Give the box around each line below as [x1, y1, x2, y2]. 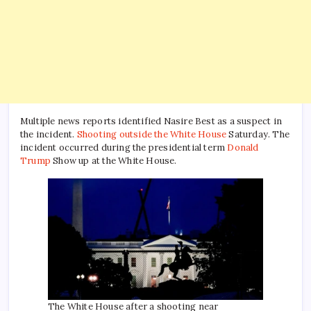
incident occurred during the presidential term [20, 142, 228, 154]
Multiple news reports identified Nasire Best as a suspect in [20, 115, 283, 128]
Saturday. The [226, 128, 290, 141]
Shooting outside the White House [76, 128, 227, 141]
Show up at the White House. [51, 155, 177, 167]
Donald [227, 142, 259, 154]
